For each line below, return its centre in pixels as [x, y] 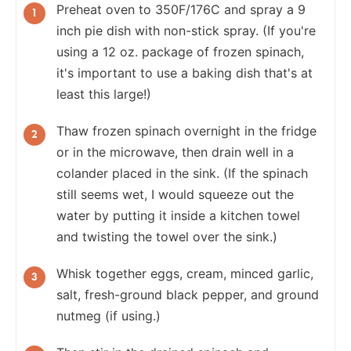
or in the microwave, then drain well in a [175, 152]
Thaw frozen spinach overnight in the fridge [186, 130]
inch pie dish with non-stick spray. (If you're [186, 30]
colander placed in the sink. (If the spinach [182, 173]
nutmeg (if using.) [109, 315]
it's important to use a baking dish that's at [185, 72]
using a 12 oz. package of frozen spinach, [180, 51]
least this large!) [104, 94]
